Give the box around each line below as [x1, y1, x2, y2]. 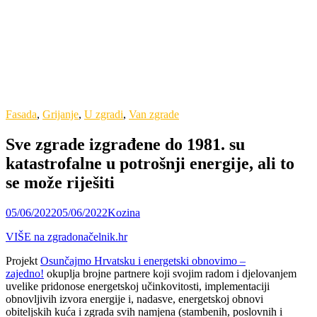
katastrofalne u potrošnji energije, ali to [6, 154, 294, 173]
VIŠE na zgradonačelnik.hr [6, 230, 127, 243]
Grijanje [42, 108, 79, 120]
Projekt [6, 254, 40, 267]
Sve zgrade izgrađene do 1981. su [6, 134, 245, 154]
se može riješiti [6, 173, 115, 192]
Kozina [108, 206, 140, 219]
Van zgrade [129, 108, 179, 120]
